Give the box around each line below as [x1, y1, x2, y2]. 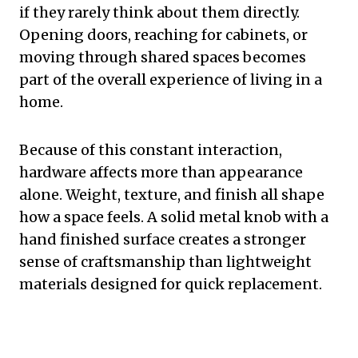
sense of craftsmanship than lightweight [19, 253, 312, 272]
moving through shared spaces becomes [19, 48, 306, 67]
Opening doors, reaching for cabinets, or [19, 26, 308, 45]
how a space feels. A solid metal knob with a [19, 208, 328, 227]
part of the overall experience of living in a [19, 70, 322, 89]
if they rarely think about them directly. [19, 3, 300, 22]
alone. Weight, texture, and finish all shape [19, 185, 324, 205]
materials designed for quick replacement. [19, 275, 322, 294]
